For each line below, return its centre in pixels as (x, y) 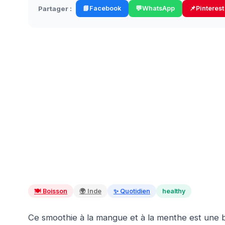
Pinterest (210, 9)
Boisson (55, 191)
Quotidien (135, 191)
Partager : (55, 8)
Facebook (105, 9)
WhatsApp (159, 9)
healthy (174, 191)
